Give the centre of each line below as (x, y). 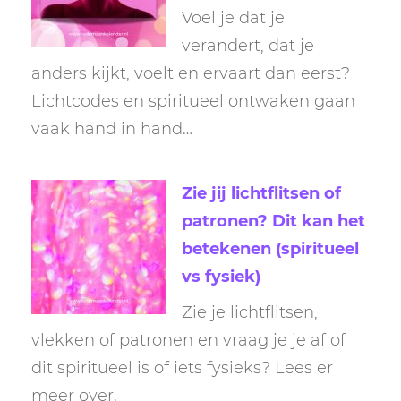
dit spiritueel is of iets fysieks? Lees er (182, 367)
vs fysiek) (221, 276)
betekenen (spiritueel (270, 248)
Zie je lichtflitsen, (250, 312)
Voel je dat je (233, 18)
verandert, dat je (248, 46)
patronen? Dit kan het (273, 221)
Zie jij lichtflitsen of (261, 193)
